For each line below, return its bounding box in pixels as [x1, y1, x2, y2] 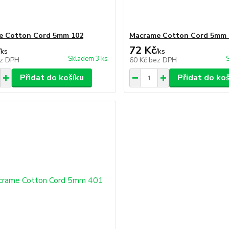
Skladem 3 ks [68, 54, 108, 63]
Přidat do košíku [19, 72, 84, 83]
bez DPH [149, 55, 177, 65]
